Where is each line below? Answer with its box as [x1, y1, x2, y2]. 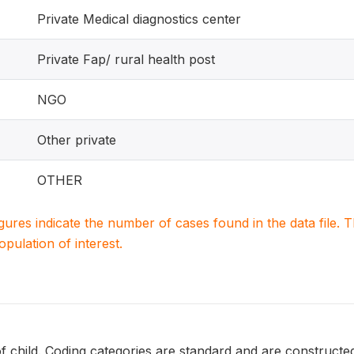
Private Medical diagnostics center [37, 11, 241, 27]
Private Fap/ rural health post [37, 51, 215, 67]
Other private [37, 132, 116, 148]
